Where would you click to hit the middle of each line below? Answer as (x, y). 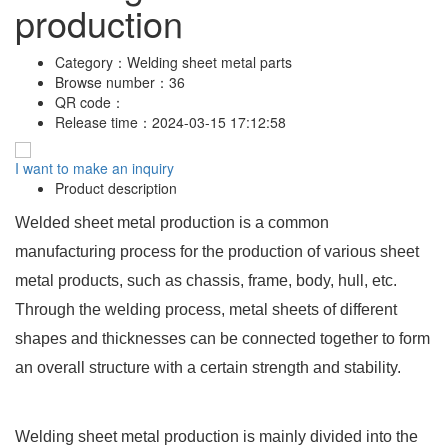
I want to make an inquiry (94, 167)
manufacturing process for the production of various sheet (217, 251)
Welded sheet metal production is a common (172, 222)
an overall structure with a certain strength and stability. (208, 367)
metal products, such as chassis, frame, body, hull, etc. (206, 280)
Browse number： (112, 81)
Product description (116, 187)
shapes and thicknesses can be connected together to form (222, 338)
